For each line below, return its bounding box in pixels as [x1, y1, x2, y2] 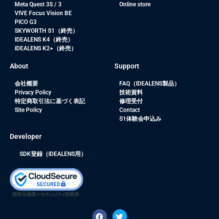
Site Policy [14, 107, 42, 114]
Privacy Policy [14, 89, 51, 96]
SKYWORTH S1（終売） [14, 27, 78, 35]
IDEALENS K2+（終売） [14, 45, 77, 52]
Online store [119, 1, 151, 8]
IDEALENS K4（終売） [14, 36, 73, 44]
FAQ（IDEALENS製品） [119, 80, 180, 88]
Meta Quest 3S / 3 [14, 1, 62, 8]
